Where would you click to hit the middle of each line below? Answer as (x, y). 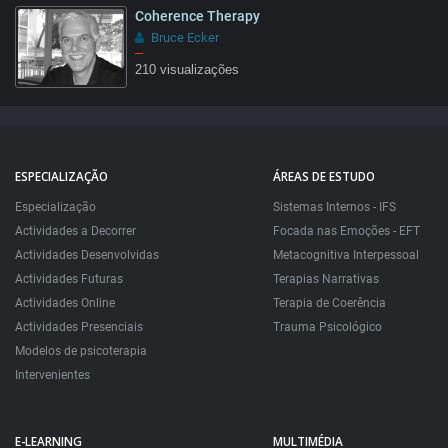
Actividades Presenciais (79, 327)
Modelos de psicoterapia (81, 351)
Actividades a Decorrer (75, 231)
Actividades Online (65, 303)
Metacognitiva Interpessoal (345, 255)
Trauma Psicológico (327, 327)
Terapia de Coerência (329, 303)
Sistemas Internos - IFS (334, 207)
